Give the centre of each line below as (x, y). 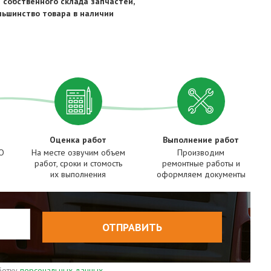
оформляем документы (201, 174)
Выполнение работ (201, 139)
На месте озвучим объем (78, 152)
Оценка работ (78, 139)
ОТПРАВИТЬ (132, 227)
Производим (201, 152)
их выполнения (78, 174)
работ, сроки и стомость (78, 163)
